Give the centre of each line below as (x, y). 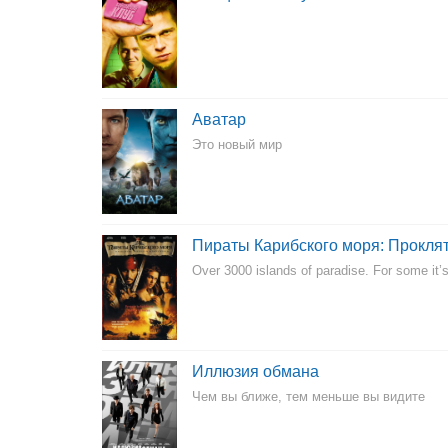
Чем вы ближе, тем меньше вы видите (308, 396)
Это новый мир (237, 144)
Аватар (219, 119)
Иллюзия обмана (255, 371)
